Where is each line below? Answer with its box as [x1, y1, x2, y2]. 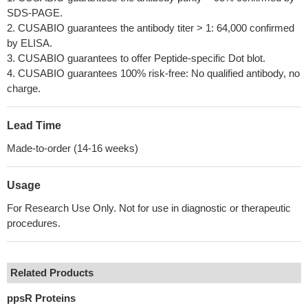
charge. [7, 82, 41, 94]
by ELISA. [7, 37, 52, 49]
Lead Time [7, 120, 61, 131]
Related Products [10, 267, 93, 278]
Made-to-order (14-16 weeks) [7, 142, 138, 154]
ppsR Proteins [7, 292, 76, 304]
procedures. [7, 217, 60, 229]
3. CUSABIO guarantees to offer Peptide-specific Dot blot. [7, 52, 265, 64]
